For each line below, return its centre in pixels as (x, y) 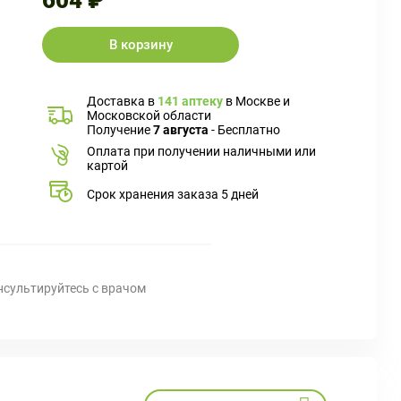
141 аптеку (190, 101)
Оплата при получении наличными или (201, 151)
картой (107, 165)
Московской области (149, 115)
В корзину (141, 45)
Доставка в (122, 101)
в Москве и (256, 101)
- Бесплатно (244, 130)
